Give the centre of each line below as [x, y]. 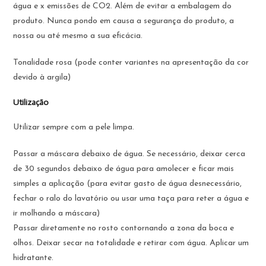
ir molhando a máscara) [57, 213]
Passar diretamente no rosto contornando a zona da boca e [124, 228]
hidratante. [34, 258]
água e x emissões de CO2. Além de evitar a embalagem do [123, 6]
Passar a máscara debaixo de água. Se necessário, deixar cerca [129, 154]
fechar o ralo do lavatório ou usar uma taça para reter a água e [131, 198]
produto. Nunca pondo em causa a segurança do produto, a [124, 21]
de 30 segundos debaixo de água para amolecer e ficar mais [124, 169]
